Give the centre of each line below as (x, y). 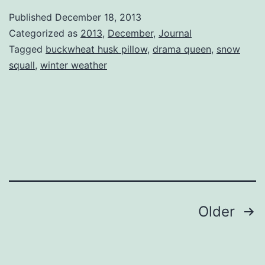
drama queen (182, 49)
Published (32, 17)
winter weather (74, 65)
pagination (61, 240)
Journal (175, 33)
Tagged (27, 49)
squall (22, 65)
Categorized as (45, 33)
